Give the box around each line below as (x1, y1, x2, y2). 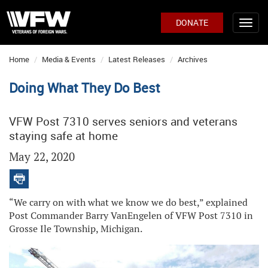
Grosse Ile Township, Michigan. (9, 223, 142, 235)
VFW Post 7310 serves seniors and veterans (9, 114, 237, 129)
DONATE (176, 17, 208, 28)
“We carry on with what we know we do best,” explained (9, 196, 248, 209)
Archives (178, 54, 208, 65)
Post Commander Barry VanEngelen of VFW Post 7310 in (9, 209, 253, 222)
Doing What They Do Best (9, 79, 160, 96)
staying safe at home (9, 128, 118, 144)
